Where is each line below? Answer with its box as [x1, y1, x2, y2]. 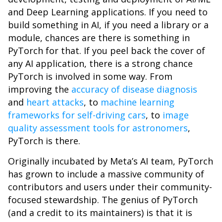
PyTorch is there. [8, 135, 80, 147]
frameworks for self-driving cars [8, 109, 146, 121]
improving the [8, 83, 71, 95]
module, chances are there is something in [8, 32, 190, 44]
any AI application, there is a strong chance [8, 57, 193, 69]
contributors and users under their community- [8, 181, 212, 193]
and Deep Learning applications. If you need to [8, 6, 208, 18]
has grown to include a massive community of [8, 168, 204, 180]
